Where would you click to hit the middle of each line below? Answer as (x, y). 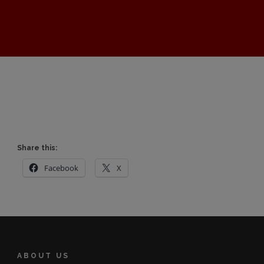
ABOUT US (43, 256)
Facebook (61, 168)
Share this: (37, 148)
